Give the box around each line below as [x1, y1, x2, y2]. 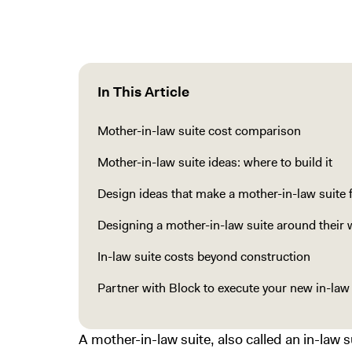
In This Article [97, 82, 189, 101]
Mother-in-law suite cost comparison [97, 123, 301, 139]
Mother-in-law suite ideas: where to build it [97, 154, 332, 170]
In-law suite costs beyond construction [97, 248, 310, 265]
